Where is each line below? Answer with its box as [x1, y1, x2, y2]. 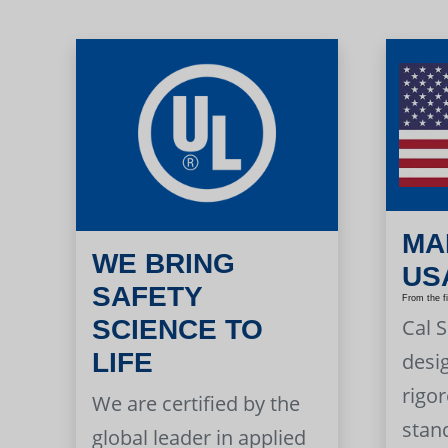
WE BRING [92, 248, 236, 280]
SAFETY [92, 281, 203, 313]
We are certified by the [92, 390, 301, 418]
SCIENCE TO [92, 314, 264, 346]
